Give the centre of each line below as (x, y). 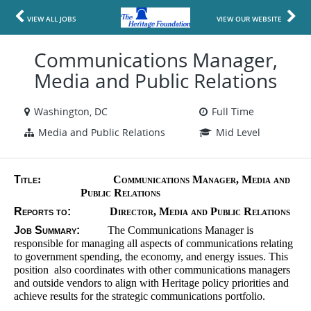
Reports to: (42, 211)
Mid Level (238, 132)
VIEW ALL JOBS (52, 19)
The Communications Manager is (167, 230)
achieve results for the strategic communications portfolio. (140, 296)
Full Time (233, 111)
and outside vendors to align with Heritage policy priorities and (151, 283)
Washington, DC (71, 111)
